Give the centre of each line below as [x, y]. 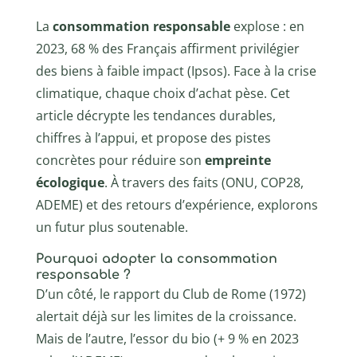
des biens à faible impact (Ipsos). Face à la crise [176, 71]
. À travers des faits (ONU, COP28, [204, 182]
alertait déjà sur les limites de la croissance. [166, 316]
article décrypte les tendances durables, [155, 115]
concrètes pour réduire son [120, 160]
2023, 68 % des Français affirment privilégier [167, 48]
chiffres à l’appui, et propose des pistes [153, 137]
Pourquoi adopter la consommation [156, 259]
